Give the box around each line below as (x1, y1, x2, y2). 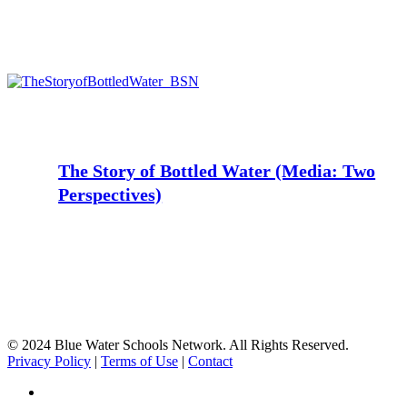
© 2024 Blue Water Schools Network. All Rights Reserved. (7, 337, 349, 353)
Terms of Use (101, 353, 178, 370)
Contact (188, 353, 233, 370)
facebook (43, 383, 95, 400)
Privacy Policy (7, 353, 91, 370)
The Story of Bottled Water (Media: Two (58, 161, 376, 182)
